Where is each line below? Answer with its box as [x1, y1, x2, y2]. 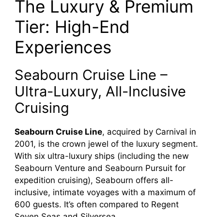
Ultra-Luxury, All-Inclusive [15, 83, 186, 100]
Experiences [15, 37, 111, 58]
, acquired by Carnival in [102, 127, 196, 137]
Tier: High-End [15, 16, 130, 37]
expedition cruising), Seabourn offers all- [15, 175, 173, 186]
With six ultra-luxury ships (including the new [15, 151, 189, 161]
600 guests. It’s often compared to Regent [15, 200, 179, 210]
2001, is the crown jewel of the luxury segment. [15, 139, 198, 149]
